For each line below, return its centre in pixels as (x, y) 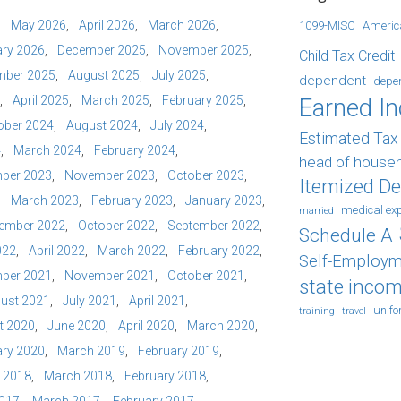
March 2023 (45, 200)
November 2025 (204, 50)
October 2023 (206, 175)
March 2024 (47, 150)
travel (354, 311)
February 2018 (165, 376)
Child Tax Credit (347, 56)
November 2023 (110, 175)
